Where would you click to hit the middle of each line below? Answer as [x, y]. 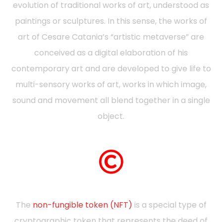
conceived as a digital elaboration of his [111, 53]
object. [111, 116]
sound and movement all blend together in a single [111, 101]
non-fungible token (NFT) [82, 205]
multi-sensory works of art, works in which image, [111, 85]
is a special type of [169, 205]
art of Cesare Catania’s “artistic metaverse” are [111, 37]
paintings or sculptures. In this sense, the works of [111, 21]
